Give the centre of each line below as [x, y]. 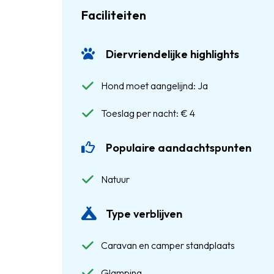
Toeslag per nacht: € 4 [148, 113]
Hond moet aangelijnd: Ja [154, 86]
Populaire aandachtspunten [179, 148]
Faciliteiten [114, 15]
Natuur [115, 179]
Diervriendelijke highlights [172, 54]
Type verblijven [144, 214]
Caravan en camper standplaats [168, 245]
